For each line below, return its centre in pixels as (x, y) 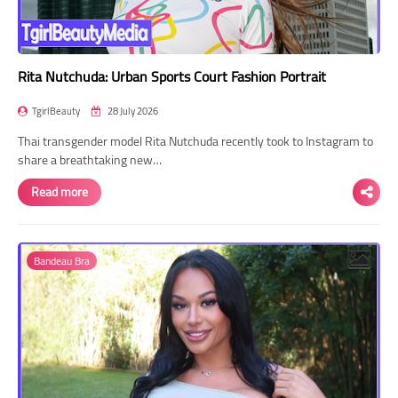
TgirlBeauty (56, 111)
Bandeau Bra (62, 260)
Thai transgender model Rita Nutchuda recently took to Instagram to (195, 141)
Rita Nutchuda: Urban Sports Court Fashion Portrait (172, 76)
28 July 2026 (132, 111)
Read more (60, 191)
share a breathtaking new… (90, 159)
